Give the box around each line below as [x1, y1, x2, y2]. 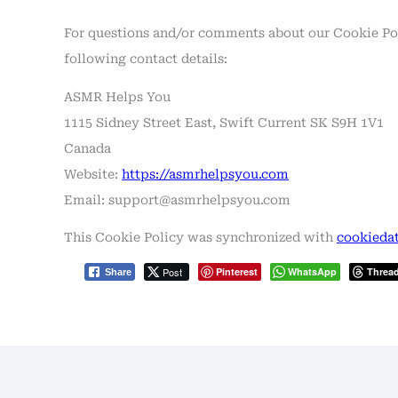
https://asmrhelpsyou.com [122, 166, 289, 181]
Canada [64, 140, 111, 155]
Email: [64, 192, 108, 207]
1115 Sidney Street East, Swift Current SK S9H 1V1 [64, 115, 384, 130]
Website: [64, 166, 122, 181]
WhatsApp [288, 264, 337, 278]
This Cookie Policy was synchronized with [64, 230, 337, 245]
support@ [108, 192, 171, 207]
